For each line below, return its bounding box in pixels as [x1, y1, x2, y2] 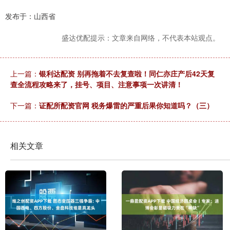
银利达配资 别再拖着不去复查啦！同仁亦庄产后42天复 [39, 68, 215, 79]
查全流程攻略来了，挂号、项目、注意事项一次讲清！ [10, 79, 183, 90]
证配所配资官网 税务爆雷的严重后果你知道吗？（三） [39, 100, 214, 111]
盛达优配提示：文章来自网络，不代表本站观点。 [62, 32, 220, 43]
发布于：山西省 [5, 11, 55, 22]
